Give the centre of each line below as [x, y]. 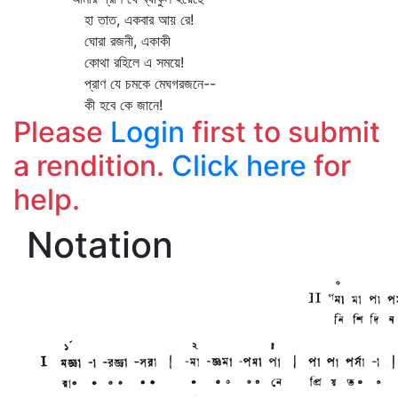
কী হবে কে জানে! [88, 105]
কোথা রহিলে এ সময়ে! [99, 62]
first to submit [283, 132]
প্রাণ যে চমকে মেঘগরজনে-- [115, 84]
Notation [100, 245]
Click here [239, 166]
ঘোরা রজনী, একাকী [92, 41]
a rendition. [92, 166]
